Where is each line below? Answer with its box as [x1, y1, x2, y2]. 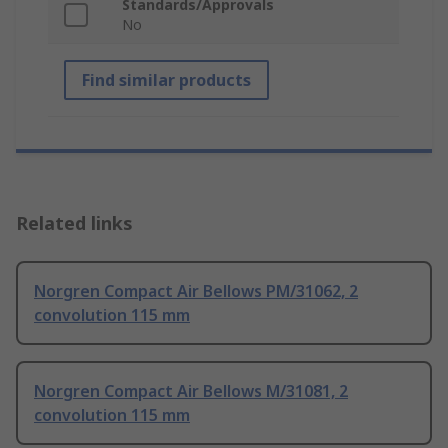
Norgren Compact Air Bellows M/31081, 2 [34, 380, 348, 403]
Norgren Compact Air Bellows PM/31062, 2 [34, 280, 358, 303]
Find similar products [82, 69, 251, 92]
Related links [16, 211, 133, 236]
